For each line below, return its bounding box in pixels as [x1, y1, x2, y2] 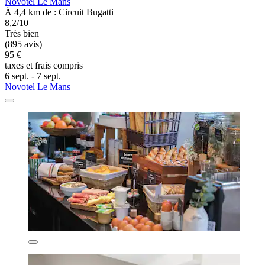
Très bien [5, 28, 39, 38]
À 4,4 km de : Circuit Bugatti [5, 7, 114, 17]
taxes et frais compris [5, 60, 83, 70]
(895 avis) [5, 38, 42, 49]
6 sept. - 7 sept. [5, 70, 61, 81]
